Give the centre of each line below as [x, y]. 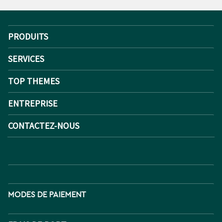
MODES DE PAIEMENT [47, 195]
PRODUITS [28, 37]
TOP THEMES [34, 81]
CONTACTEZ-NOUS [44, 126]
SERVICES [26, 59]
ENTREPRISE [33, 104]
